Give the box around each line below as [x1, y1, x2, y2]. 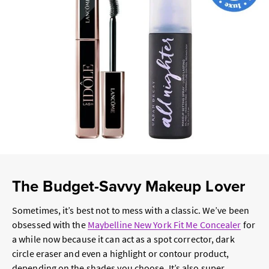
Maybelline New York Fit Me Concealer [87, 219, 241, 231]
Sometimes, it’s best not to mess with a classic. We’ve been [12, 204, 249, 217]
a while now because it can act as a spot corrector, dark [12, 233, 235, 246]
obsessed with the [12, 219, 88, 231]
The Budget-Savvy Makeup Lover [12, 175, 245, 198]
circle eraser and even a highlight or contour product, [12, 247, 229, 260]
